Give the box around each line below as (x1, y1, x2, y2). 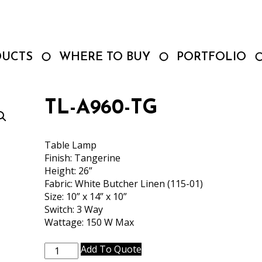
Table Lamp (44, 139, 96, 151)
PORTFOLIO (177, 51, 246, 63)
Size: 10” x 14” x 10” (44, 190, 127, 203)
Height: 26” (44, 164, 92, 177)
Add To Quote (80, 243, 142, 256)
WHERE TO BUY (59, 51, 150, 63)
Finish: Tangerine (44, 151, 120, 164)
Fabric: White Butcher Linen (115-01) (44, 177, 203, 190)
